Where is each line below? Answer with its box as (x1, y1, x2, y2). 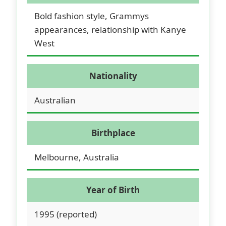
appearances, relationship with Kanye (34, 23, 186, 35)
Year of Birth (86, 184, 140, 196)
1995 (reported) (34, 208, 97, 220)
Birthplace (91, 127, 135, 139)
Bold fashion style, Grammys (34, 10, 149, 22)
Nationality (89, 70, 137, 82)
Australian (34, 94, 76, 106)
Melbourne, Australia (34, 151, 119, 163)
